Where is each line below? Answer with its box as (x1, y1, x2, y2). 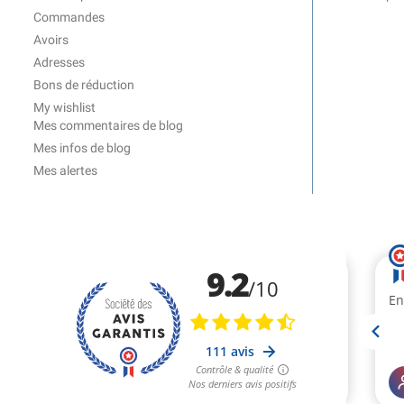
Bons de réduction (33, 78, 134, 93)
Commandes (33, 10, 105, 25)
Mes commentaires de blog (33, 118, 183, 133)
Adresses (33, 55, 85, 70)
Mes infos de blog (33, 141, 131, 156)
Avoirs (33, 32, 69, 48)
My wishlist (33, 100, 96, 115)
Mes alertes (33, 163, 97, 179)
